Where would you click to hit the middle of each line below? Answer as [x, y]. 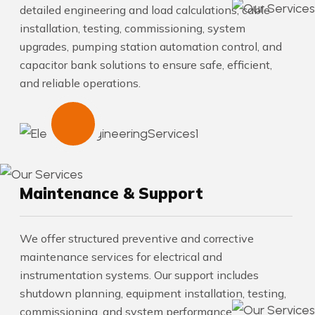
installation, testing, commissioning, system [133, 28]
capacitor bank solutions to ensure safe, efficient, [146, 65]
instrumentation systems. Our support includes [139, 275]
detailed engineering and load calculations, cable [145, 10]
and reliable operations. [80, 83]
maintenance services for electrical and [121, 256]
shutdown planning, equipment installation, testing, [153, 293]
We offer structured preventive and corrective [137, 238]
